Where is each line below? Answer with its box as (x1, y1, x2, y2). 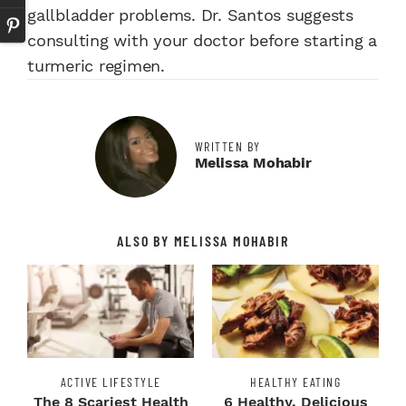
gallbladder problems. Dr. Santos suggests (27, 5, 353, 25)
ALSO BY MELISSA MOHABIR (117, 232, 289, 250)
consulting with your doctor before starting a (27, 31, 377, 51)
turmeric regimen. (27, 56, 165, 76)
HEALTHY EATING (250, 374, 341, 391)
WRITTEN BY (194, 139, 261, 155)
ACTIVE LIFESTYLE (60, 374, 161, 391)
